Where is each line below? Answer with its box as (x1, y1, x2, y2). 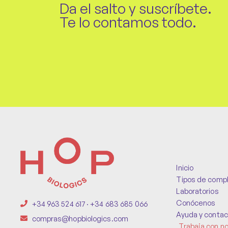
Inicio (176, 163, 194, 173)
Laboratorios (176, 186, 219, 196)
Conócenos (176, 198, 216, 208)
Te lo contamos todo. (59, 13, 196, 32)
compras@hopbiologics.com (32, 213, 128, 223)
